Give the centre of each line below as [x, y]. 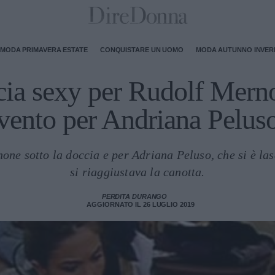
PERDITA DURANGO [134, 196]
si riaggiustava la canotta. [137, 172]
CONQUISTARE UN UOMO [141, 49]
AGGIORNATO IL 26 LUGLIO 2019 [141, 204]
